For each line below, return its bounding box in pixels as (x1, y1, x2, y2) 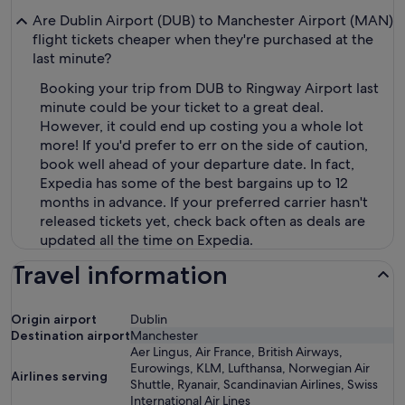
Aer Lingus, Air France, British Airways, (130, 344, 343, 360)
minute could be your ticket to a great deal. (40, 98, 324, 117)
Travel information (11, 259, 228, 290)
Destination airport (11, 327, 130, 344)
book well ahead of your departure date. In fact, (40, 155, 354, 174)
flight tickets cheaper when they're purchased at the (33, 30, 373, 49)
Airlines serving (11, 368, 108, 384)
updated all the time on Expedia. (40, 231, 253, 250)
